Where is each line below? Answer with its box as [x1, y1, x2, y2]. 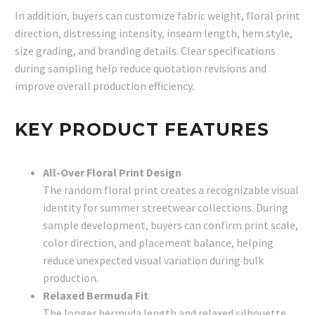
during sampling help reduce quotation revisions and [15, 60, 266, 75]
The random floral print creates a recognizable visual [43, 182, 299, 197]
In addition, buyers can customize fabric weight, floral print [15, 8, 300, 22]
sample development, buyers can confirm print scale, [43, 217, 298, 232]
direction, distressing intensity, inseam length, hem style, [15, 25, 292, 40]
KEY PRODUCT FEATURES [15, 118, 269, 140]
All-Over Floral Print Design [43, 165, 181, 179]
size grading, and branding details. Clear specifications [15, 43, 276, 58]
